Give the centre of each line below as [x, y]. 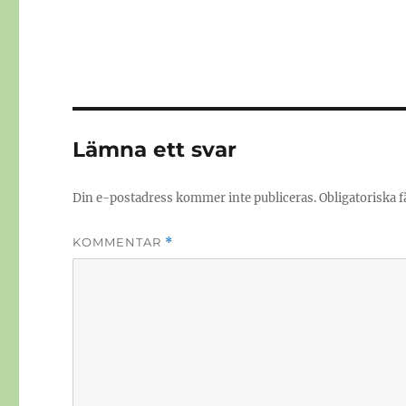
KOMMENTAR [119, 242]
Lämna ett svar [155, 150]
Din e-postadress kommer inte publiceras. [195, 198]
